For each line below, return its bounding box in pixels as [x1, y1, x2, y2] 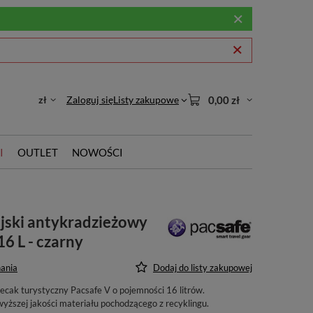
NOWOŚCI [72, 146, 123, 159]
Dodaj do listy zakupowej [153, 262, 252, 273]
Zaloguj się [66, 94, 113, 105]
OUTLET [17, 146, 58, 159]
